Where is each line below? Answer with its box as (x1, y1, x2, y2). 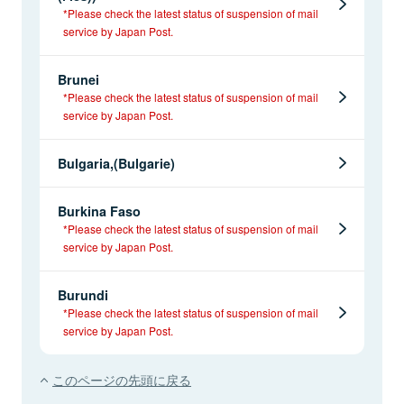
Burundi (58, 285, 108, 304)
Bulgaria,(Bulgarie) (58, 153, 175, 172)
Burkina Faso (58, 201, 141, 220)
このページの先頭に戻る (52, 369, 192, 389)
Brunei (58, 69, 99, 88)
